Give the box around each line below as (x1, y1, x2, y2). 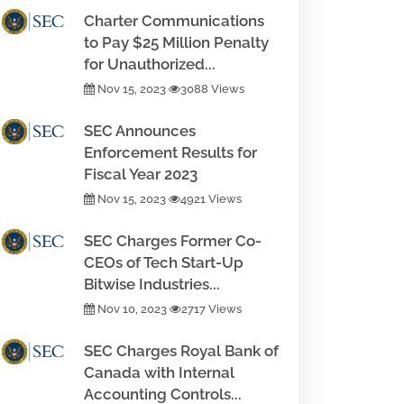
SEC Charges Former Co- (84, 232, 262, 250)
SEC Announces (84, 122, 196, 140)
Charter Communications (84, 12, 264, 30)
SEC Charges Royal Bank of (84, 342, 279, 360)
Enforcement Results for (84, 143, 257, 161)
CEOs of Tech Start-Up (84, 253, 243, 271)
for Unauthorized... (84, 55, 216, 73)
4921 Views (180, 192, 242, 206)
